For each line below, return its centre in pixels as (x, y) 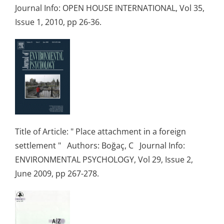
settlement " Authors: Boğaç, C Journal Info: (100, 145)
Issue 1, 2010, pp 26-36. (60, 22)
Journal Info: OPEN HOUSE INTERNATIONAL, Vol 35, (110, 8)
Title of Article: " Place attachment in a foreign (100, 131)
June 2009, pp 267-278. (61, 173)
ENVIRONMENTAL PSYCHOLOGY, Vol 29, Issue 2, (104, 159)
